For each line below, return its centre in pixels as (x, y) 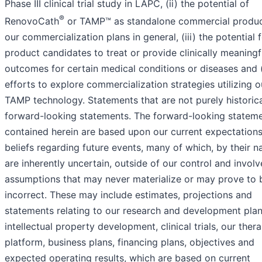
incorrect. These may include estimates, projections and (128, 195)
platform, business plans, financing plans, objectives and (130, 242)
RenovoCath (32, 21)
